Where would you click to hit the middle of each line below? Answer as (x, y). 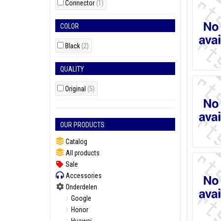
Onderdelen (81, 187)
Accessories (83, 176)
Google (80, 198)
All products (82, 153)
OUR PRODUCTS (82, 125)
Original (76, 89)
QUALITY (72, 69)
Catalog (76, 142)
